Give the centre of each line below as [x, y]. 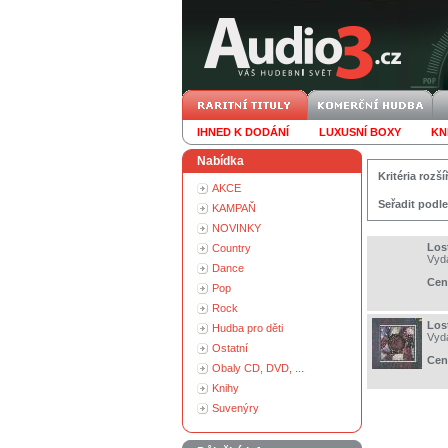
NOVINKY [236, 228]
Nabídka [220, 161]
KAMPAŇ [234, 208]
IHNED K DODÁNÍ [243, 132]
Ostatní [230, 348]
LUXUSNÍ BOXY [360, 132]
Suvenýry [235, 408]
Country [231, 248]
